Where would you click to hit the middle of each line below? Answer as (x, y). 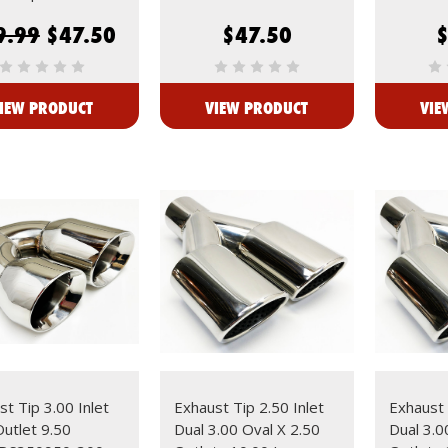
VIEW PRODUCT (257, 108)
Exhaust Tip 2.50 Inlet (248, 407)
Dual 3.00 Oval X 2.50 (246, 429)
